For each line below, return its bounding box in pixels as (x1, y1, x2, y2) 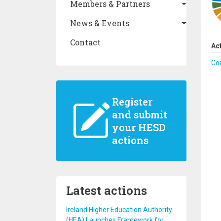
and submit (111, 108, 167, 121)
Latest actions (66, 183, 147, 198)
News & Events (70, 18, 129, 28)
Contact (70, 37, 101, 47)
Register (111, 95, 152, 108)
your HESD (111, 121, 166, 134)
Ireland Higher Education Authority (66, 206, 172, 214)
